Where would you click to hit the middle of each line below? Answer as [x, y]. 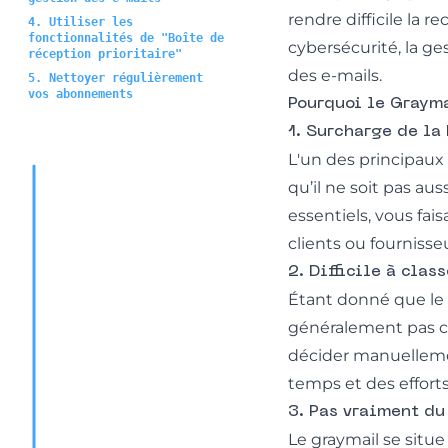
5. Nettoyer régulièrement [115, 77]
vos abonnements [80, 93]
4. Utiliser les [80, 21]
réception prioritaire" [105, 53]
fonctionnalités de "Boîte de [126, 37]
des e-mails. [335, 75]
